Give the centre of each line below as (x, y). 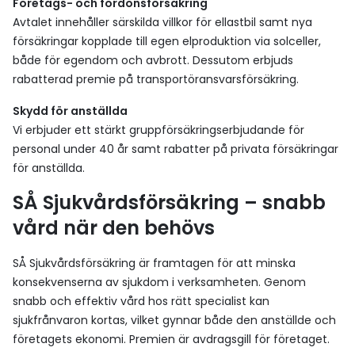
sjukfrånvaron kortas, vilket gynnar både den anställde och (174, 320)
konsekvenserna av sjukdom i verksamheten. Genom (159, 282)
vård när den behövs (114, 228)
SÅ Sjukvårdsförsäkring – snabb (169, 202)
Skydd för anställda (70, 111)
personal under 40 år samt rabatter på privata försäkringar (176, 149)
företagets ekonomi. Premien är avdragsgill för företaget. (171, 339)
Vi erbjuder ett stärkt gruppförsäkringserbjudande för (158, 130)
